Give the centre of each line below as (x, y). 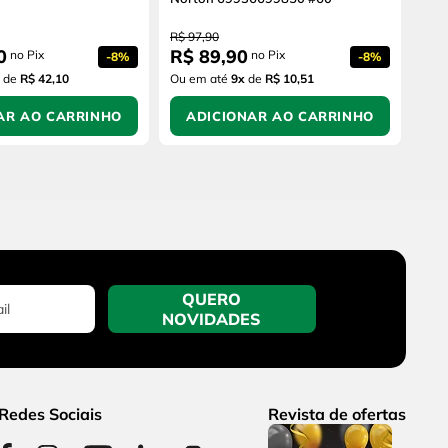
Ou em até (200, 79)
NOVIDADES (212, 319)
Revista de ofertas (337, 414)
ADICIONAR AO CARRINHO (280, 116)
